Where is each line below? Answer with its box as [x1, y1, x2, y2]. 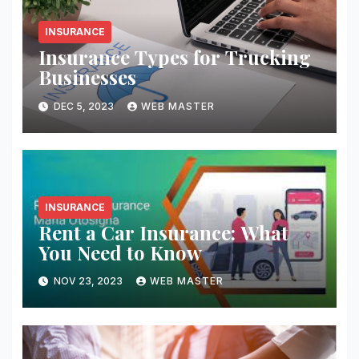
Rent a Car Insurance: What [38, 219, 288, 245]
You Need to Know [38, 239, 202, 265]
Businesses [38, 64, 136, 91]
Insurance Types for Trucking [38, 44, 311, 71]
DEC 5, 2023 [50, 99, 116, 112]
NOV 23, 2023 [50, 275, 125, 288]
